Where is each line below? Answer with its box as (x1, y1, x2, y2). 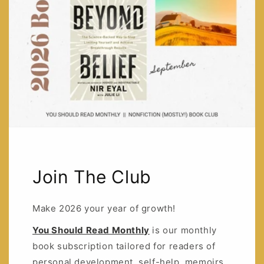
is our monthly (149, 225, 217, 236)
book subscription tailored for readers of (32, 240, 216, 252)
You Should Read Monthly (32, 225, 150, 236)
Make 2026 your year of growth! (32, 203, 176, 214)
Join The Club (32, 166, 151, 188)
